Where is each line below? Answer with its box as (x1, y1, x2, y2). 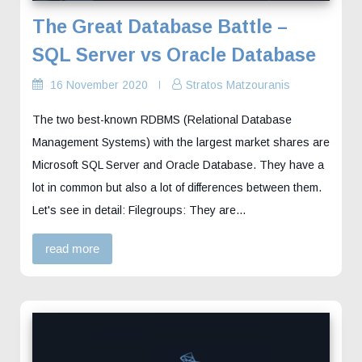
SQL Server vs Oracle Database (32, 44, 316, 65)
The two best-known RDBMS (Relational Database (32, 112, 292, 126)
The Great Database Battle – (32, 15, 288, 37)
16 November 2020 (50, 78, 148, 91)
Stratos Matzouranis (186, 78, 290, 91)
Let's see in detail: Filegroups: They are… (32, 203, 246, 217)
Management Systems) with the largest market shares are (32, 135, 330, 149)
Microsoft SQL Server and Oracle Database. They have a (32, 158, 324, 171)
